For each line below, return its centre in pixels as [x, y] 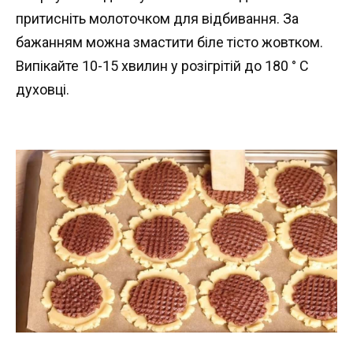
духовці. [43, 89]
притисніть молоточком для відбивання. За [157, 18]
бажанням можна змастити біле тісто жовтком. [169, 42]
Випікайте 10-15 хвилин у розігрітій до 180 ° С [162, 65]
